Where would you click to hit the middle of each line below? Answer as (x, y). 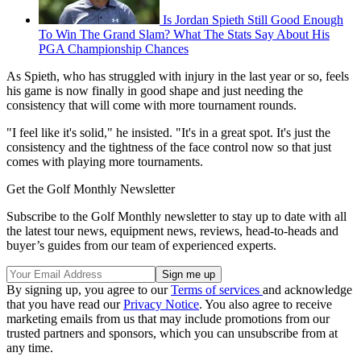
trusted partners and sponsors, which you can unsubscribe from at (172, 334)
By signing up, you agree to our (89, 290)
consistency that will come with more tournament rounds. (151, 106)
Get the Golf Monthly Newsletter (91, 189)
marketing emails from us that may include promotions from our (168, 319)
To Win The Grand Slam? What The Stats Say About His (184, 35)
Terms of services (217, 290)
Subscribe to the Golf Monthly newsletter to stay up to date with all (176, 217)
